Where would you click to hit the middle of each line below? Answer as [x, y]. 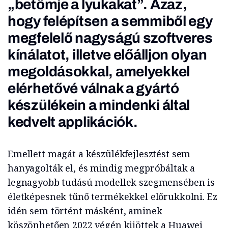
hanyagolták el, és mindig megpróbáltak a [102, 168]
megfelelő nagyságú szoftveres [110, 38]
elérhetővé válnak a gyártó [93, 89]
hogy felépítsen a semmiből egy [110, 21]
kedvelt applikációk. [73, 122]
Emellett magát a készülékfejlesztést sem [99, 154]
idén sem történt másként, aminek [85, 211]
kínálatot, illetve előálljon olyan [107, 55]
